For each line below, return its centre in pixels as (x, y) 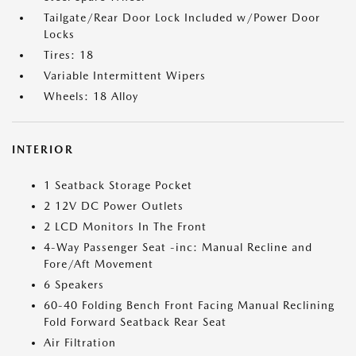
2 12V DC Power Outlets (114, 206)
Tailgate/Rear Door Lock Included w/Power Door (182, 18)
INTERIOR (43, 150)
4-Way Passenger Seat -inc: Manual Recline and (178, 248)
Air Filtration (80, 343)
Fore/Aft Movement (99, 264)
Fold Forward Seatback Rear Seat (135, 322)
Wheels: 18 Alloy (91, 97)
